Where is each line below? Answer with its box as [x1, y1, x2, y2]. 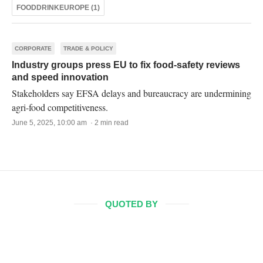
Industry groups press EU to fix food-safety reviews [12, 60, 240, 70]
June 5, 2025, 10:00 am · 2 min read [12, 119, 129, 127]
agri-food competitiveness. [12, 101, 108, 113]
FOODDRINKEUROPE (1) [16, 4, 100, 12]
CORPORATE [15, 45, 52, 52]
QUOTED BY [105, 199, 158, 209]
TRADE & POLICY [63, 45, 113, 52]
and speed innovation [12, 72, 109, 82]
